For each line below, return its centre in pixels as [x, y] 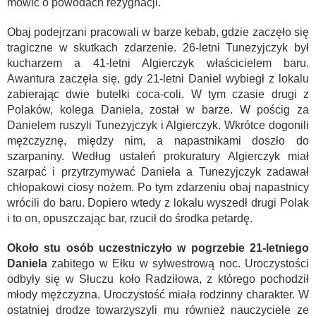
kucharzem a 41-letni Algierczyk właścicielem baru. [158, 63]
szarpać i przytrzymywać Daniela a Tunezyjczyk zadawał [158, 171]
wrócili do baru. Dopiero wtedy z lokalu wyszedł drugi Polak [158, 202]
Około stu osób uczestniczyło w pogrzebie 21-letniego [158, 248]
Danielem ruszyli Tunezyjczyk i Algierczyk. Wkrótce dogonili [158, 125]
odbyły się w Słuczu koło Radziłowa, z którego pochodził [158, 279]
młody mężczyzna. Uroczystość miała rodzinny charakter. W [158, 294]
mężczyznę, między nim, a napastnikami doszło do [158, 140]
